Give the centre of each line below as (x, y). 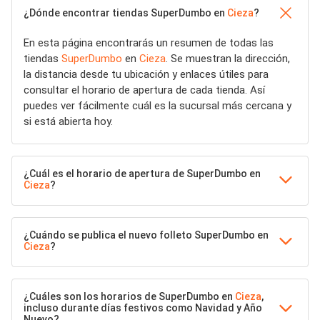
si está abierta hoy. (68, 121)
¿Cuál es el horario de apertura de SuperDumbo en (142, 174)
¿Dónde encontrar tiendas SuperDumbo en (125, 13)
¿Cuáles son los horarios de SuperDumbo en (129, 296)
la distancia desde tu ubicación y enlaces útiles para (146, 74)
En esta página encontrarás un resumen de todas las (149, 43)
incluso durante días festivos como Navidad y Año (143, 308)
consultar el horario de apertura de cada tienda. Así (144, 90)
